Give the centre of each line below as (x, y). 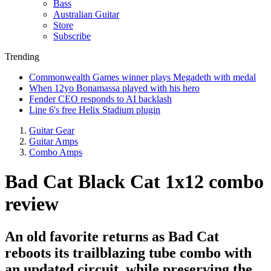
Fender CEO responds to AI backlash (100, 99)
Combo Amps (56, 152)
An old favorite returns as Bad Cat (112, 236)
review (32, 204)
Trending (22, 57)
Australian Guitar (86, 14)
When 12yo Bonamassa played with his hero (114, 88)
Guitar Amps (54, 141)
